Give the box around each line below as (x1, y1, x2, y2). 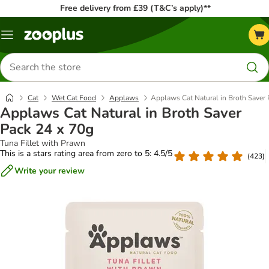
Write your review (14, 165, 85, 177)
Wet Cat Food (52, 93, 96, 103)
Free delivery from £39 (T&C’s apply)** (59, 2, 211, 14)
